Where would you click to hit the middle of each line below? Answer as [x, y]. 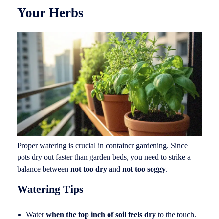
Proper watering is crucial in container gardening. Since [102, 146]
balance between [44, 169]
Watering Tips [50, 189]
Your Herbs [50, 13]
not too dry [89, 169]
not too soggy [144, 169]
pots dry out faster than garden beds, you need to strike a [104, 157]
